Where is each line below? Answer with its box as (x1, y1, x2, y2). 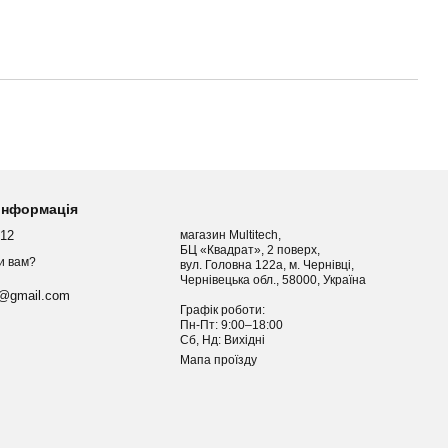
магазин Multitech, (180, 228, 285, 242)
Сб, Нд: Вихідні (180, 333, 266, 347)
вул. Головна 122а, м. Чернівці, (180, 258, 358, 272)
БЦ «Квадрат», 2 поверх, (180, 243, 321, 257)
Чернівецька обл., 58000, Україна (323, 273, 370, 287)
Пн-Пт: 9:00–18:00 (180, 318, 287, 332)
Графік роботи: (180, 303, 269, 317)
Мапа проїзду (180, 353, 258, 367)
